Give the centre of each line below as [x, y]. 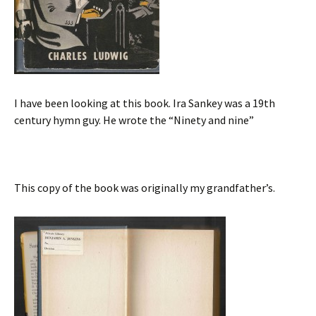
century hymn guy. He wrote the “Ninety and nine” [134, 120]
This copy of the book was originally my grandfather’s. [145, 188]
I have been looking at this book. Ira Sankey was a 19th [145, 103]
